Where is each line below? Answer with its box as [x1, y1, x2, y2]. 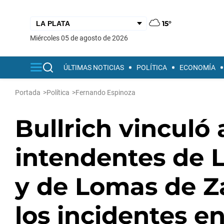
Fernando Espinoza [75, 88, 135, 96]
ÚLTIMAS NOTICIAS [63, 63, 124, 71]
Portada [15, 88, 40, 96]
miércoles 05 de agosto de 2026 [36, 33, 128, 42]
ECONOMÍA [179, 63, 215, 71]
